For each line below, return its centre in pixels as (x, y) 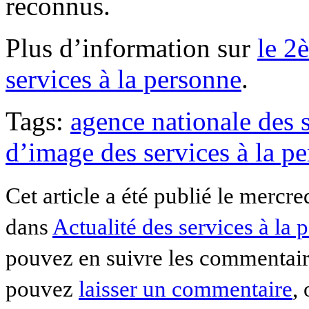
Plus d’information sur (131, 48)
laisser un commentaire (186, 289)
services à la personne (123, 79)
